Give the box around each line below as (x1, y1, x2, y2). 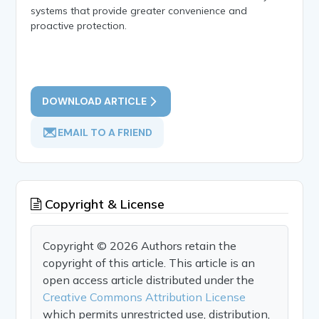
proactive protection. (31, 19, 127, 32)
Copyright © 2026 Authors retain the (43, 238, 237, 253)
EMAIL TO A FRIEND (58, 125, 153, 139)
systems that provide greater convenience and (31, 4, 248, 17)
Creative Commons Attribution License (43, 289, 246, 304)
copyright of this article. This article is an (43, 255, 256, 270)
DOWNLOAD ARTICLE (42, 94, 147, 108)
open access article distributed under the (43, 272, 255, 287)
